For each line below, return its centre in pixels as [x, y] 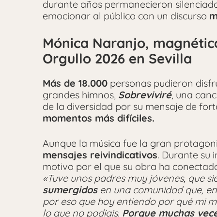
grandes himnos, [80, 95]
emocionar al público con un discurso [126, 15]
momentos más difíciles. [99, 118]
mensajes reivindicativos [100, 155]
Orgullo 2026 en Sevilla [117, 58]
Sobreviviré [145, 95]
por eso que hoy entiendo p [103, 201]
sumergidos [70, 190]
